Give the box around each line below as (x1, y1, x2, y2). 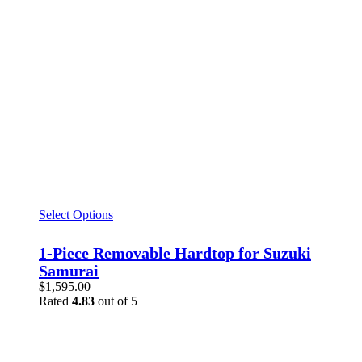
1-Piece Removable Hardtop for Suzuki (39, 244, 311, 263)
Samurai (39, 262, 99, 280)
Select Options (39, 208, 113, 222)
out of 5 (95, 294, 137, 309)
